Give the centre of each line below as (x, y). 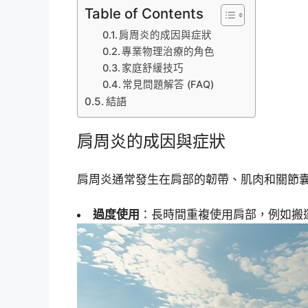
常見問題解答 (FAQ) (168, 84)
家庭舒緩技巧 (153, 68)
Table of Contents (144, 13)
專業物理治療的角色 (168, 51)
